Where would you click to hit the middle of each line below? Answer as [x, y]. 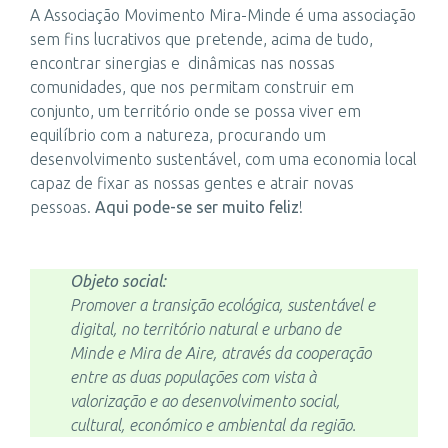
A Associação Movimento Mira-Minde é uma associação [223, 14]
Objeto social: [118, 281]
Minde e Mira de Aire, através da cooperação [220, 353]
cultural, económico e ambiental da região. [213, 425]
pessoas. [62, 206]
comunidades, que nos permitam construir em [192, 86]
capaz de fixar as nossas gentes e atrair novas [192, 182]
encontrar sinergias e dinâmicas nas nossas [182, 62]
